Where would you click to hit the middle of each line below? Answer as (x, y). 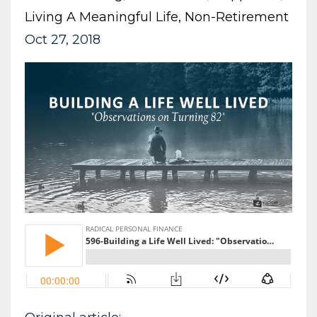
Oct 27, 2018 (63, 40)
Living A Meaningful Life (102, 17)
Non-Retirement (237, 17)
